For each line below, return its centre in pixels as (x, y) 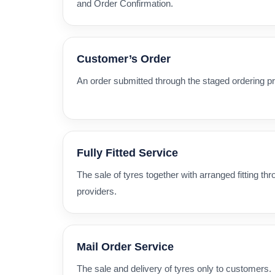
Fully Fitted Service (127, 153)
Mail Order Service (125, 246)
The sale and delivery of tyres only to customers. (174, 268)
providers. (97, 191)
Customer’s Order (124, 59)
